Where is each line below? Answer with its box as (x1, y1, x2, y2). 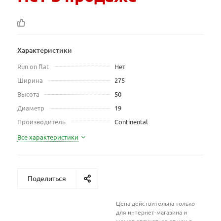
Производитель (17, 117, 66, 126)
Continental (114, 117, 148, 126)
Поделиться (28, 174, 66, 183)
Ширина (17, 76, 43, 84)
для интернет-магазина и (116, 208, 187, 216)
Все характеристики (17, 133, 78, 141)
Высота (17, 90, 39, 98)
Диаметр (17, 104, 44, 112)
